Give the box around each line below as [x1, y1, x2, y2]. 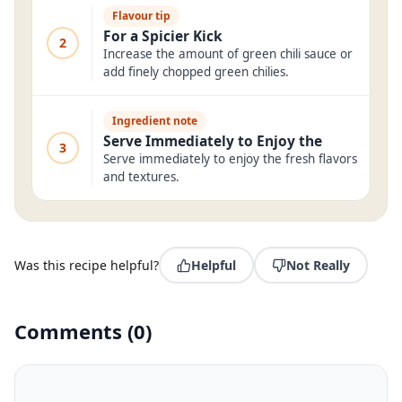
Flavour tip [112, 8, 170, 23]
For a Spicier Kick [103, 26, 223, 46]
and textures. [103, 169, 179, 185]
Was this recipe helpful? [14, 257, 159, 274]
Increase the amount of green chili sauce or [103, 46, 353, 62]
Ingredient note [112, 113, 197, 128]
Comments [14, 318, 127, 345]
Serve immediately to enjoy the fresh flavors [103, 151, 357, 167]
